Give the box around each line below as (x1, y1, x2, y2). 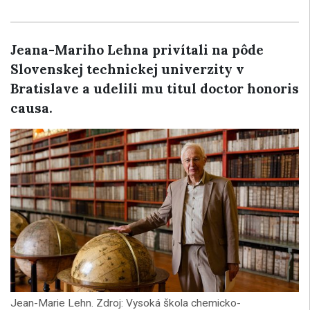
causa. (10, 100, 53, 116)
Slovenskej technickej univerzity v (10, 61, 244, 77)
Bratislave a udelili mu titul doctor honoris (10, 80, 299, 97)
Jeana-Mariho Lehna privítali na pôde (10, 42, 264, 58)
